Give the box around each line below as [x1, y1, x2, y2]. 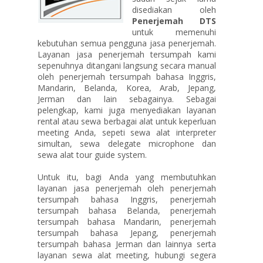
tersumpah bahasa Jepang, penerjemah [38, 227, 216, 238]
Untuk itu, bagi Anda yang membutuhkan [38, 171, 216, 183]
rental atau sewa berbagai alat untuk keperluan [38, 116, 216, 127]
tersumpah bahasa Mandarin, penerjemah [38, 216, 216, 227]
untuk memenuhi [132, 26, 216, 38]
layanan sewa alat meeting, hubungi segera [38, 249, 216, 261]
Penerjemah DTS [132, 15, 216, 26]
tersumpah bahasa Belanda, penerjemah [38, 205, 216, 216]
